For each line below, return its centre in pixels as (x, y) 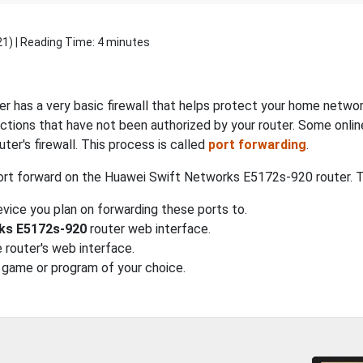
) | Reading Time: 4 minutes (79, 42)
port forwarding (257, 145)
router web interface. (149, 229)
